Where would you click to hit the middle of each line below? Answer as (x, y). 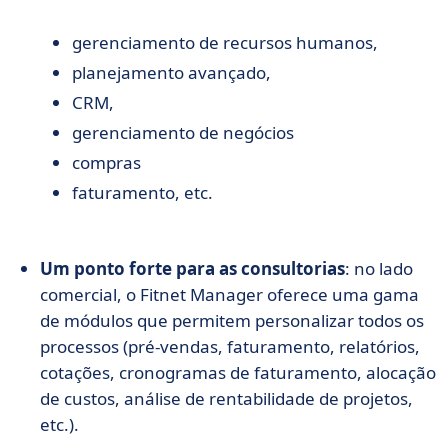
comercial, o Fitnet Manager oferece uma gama (229, 294)
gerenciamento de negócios (183, 132)
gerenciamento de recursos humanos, (225, 42)
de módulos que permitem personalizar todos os (232, 320)
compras (106, 162)
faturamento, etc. (142, 192)
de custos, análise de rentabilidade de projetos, (226, 398)
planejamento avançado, (171, 72)
